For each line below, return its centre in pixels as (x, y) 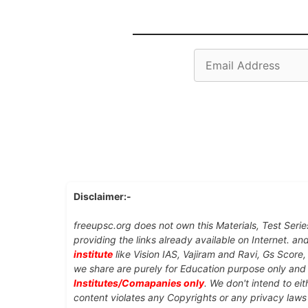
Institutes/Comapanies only (139, 283)
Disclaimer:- (102, 197)
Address (214, 74)
